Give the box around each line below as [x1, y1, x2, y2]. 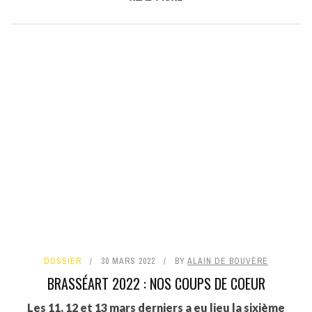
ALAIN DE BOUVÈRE [187, 256, 268, 267]
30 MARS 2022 [101, 256, 155, 267]
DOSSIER [44, 256, 81, 267]
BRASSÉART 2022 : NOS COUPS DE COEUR [47, 273, 265, 295]
